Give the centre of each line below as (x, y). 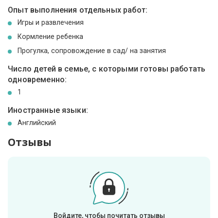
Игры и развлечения (51, 22)
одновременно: (37, 79)
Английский (37, 122)
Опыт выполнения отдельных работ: (78, 10)
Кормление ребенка (51, 36)
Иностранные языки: (48, 110)
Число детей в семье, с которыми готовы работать (107, 69)
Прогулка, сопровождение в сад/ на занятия (92, 50)
